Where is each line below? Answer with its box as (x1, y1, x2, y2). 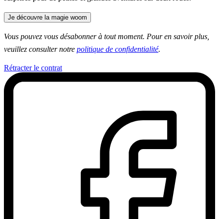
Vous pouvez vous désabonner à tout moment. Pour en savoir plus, (4, 32, 209, 41)
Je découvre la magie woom (8, 14, 87, 22)
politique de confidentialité (77, 45, 158, 54)
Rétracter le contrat (4, 64, 62, 72)
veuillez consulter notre (4, 45, 77, 54)
